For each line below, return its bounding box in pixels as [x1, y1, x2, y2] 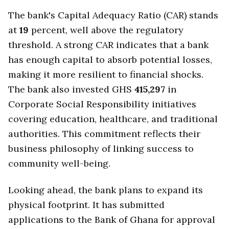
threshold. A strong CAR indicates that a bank [8, 38, 209, 51]
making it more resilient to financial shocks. [8, 68, 203, 80]
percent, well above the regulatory [29, 24, 184, 36]
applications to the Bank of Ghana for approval [8, 213, 215, 225]
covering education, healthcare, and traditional [8, 112, 218, 125]
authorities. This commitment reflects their [8, 127, 200, 140]
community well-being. [8, 157, 110, 169]
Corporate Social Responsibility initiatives [8, 98, 196, 110]
